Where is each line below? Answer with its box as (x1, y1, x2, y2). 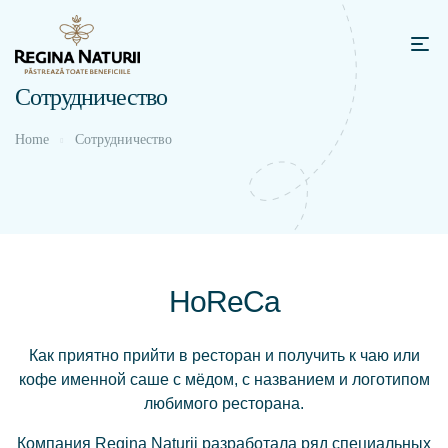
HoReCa (168, 285, 280, 318)
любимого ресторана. (144, 395, 304, 412)
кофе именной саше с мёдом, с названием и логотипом (18, 371, 430, 388)
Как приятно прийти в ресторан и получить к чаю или (28, 347, 420, 364)
